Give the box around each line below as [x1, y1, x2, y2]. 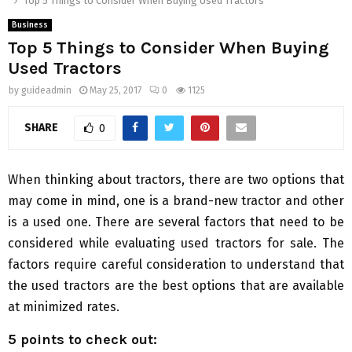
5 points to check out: [8, 331, 157, 349]
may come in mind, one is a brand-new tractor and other [8, 193, 344, 209]
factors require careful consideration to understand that [8, 257, 344, 273]
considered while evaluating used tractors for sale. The [8, 236, 344, 251]
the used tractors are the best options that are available [8, 278, 344, 294]
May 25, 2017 [90, 85, 141, 97]
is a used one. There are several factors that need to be [8, 214, 344, 230]
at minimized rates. [8, 299, 119, 315]
